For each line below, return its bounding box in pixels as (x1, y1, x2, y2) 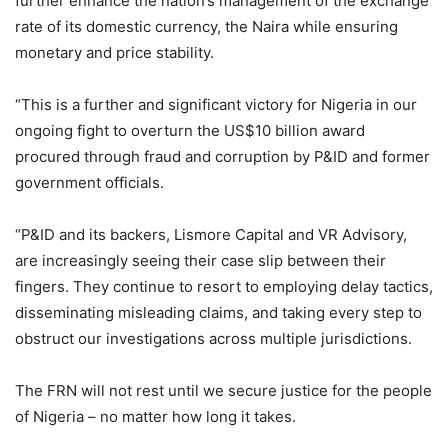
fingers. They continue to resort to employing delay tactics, (15, 277, 433, 296)
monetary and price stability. (15, 43, 214, 62)
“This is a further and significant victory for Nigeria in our (15, 95, 417, 114)
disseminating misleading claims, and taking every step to (15, 303, 422, 322)
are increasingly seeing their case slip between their (15, 251, 386, 270)
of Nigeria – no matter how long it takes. (15, 407, 296, 426)
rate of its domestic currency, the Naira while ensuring (15, 17, 398, 36)
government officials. (15, 173, 164, 192)
